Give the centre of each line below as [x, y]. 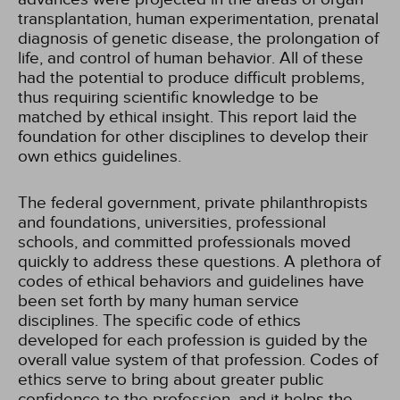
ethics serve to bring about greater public [171, 379]
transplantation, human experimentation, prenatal [198, 19]
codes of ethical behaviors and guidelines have [191, 281]
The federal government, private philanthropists [193, 203]
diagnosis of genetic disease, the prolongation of [198, 38]
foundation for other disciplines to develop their [193, 137]
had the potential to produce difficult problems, [191, 78]
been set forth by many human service [158, 301]
